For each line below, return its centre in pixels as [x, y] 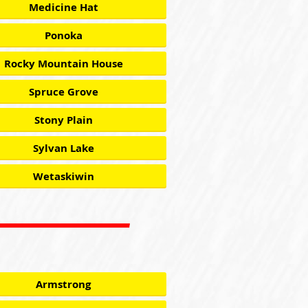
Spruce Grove [63, 92]
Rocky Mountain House [63, 64]
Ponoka [63, 35]
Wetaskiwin [63, 176]
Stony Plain [63, 120]
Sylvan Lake [63, 148]
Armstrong [63, 284]
